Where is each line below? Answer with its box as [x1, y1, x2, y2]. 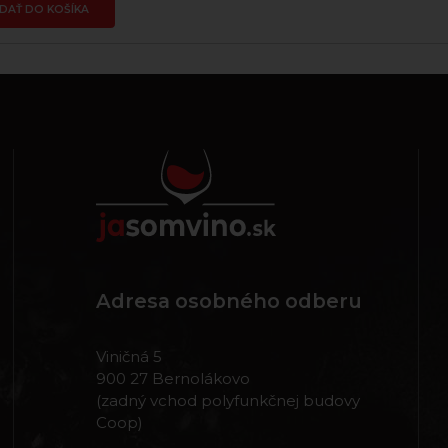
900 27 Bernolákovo [96, 369, 251, 389]
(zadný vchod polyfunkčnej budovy [96, 391, 361, 411]
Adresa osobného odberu [96, 289, 363, 314]
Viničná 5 [96, 347, 163, 367]
